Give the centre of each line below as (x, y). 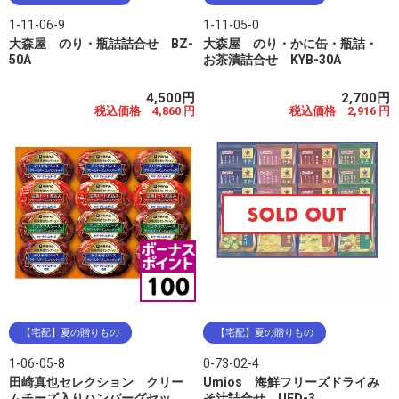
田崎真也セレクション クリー (96, 383)
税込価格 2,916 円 (339, 110)
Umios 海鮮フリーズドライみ (292, 383)
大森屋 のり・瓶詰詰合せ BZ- (101, 43)
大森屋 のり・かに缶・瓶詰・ (291, 43)
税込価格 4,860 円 (145, 110)
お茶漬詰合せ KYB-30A (273, 59)
